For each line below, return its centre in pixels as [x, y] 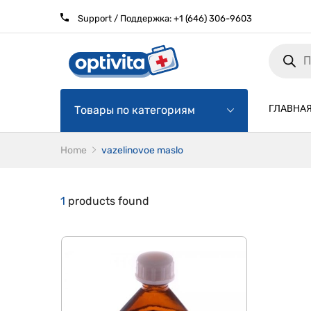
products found [107, 201]
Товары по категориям [135, 110]
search [284, 93]
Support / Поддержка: [125, 18]
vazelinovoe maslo [142, 151]
